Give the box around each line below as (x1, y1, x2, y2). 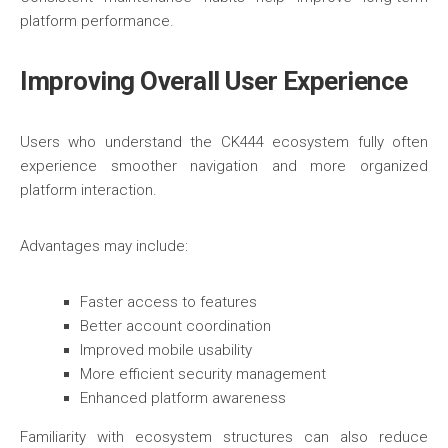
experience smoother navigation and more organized (20, 157, 428, 175)
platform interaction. (20, 181, 157, 199)
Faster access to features (80, 293, 257, 311)
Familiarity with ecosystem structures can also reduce (20, 428, 428, 446)
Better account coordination (80, 317, 271, 335)
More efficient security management (80, 365, 326, 383)
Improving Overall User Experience (20, 66, 408, 96)
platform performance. (20, 12, 174, 30)
